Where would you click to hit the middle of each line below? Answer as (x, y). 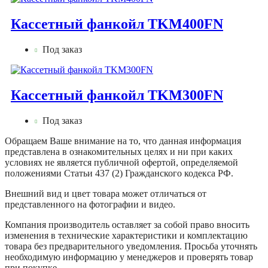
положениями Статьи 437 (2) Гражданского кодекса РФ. (119, 173)
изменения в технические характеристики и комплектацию (126, 235)
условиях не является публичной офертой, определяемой (121, 162)
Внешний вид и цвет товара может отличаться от (106, 193)
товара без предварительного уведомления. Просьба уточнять (131, 246)
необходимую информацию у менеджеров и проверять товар (129, 257)
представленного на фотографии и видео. (90, 204)
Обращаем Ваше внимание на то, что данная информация (123, 141)
